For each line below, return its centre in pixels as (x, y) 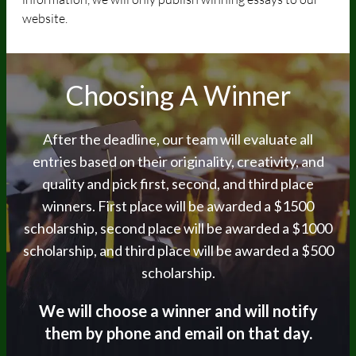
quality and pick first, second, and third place (178, 183)
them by (75, 333)
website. (45, 18)
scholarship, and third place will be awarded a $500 (178, 250)
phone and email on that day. (209, 333)
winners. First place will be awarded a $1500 (178, 205)
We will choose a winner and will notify (178, 310)
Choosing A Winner (178, 95)
